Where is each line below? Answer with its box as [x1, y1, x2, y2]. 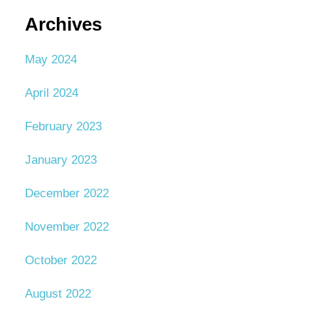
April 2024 [24, 85, 78, 100]
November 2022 [24, 219, 109, 234]
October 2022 [24, 253, 97, 267]
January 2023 [24, 152, 97, 167]
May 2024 [24, 52, 77, 66]
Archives [24, 14, 102, 35]
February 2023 [24, 119, 102, 133]
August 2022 [24, 286, 91, 300]
